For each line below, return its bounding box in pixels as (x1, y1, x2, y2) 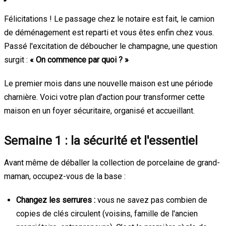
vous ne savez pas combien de (95, 195, 207, 205)
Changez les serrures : (16, 195, 95, 205)
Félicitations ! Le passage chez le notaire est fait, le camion (4, 14, 214, 24)
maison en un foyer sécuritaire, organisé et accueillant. (4, 105, 195, 116)
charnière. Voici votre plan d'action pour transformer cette (4, 92, 205, 102)
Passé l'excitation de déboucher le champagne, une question (4, 41, 217, 51)
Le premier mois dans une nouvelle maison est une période (4, 78, 213, 88)
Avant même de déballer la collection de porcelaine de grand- (4, 157, 220, 167)
